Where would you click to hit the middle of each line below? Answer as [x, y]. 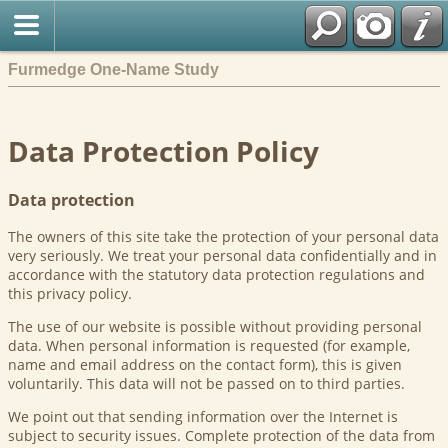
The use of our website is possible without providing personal [215, 326]
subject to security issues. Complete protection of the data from [221, 435]
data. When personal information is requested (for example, [209, 345]
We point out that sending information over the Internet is [203, 416]
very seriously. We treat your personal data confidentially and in [222, 255]
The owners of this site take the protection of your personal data [223, 236]
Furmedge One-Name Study [113, 69]
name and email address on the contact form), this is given [205, 364]
